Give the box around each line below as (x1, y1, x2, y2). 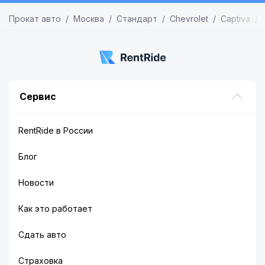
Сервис (20, 90, 56, 102)
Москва (73, 14, 104, 24)
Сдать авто (18, 229, 66, 240)
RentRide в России (18, 125, 93, 135)
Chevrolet (170, 14, 208, 24)
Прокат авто (9, 14, 61, 24)
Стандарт (117, 14, 157, 24)
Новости (18, 177, 54, 188)
